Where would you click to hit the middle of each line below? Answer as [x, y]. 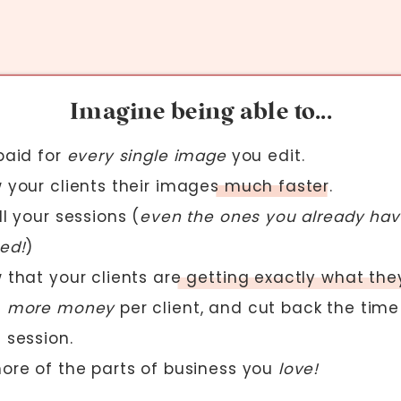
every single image [146, 156]
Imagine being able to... [201, 112]
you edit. [265, 156]
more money [61, 308]
